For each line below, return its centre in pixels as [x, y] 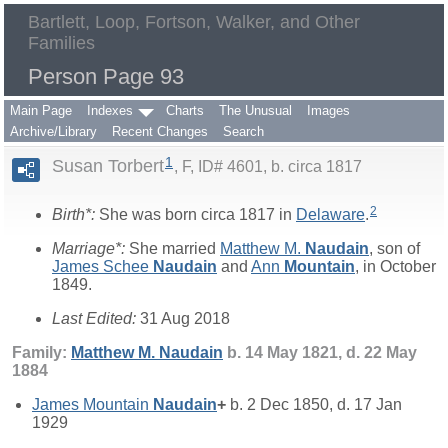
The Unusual [255, 110]
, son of [394, 248]
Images [328, 110]
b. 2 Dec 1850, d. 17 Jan [314, 404]
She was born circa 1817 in [197, 214]
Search [243, 131]
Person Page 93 [106, 76]
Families [61, 43]
